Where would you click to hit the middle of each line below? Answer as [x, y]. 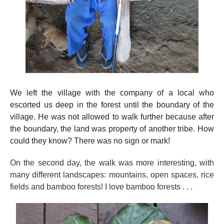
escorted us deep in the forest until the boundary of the [112, 105]
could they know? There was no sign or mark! [90, 141]
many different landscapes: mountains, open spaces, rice [112, 175]
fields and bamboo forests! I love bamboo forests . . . [101, 187]
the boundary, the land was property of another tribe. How [112, 129]
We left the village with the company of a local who [112, 93]
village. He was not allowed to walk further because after [112, 117]
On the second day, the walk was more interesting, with [112, 163]
